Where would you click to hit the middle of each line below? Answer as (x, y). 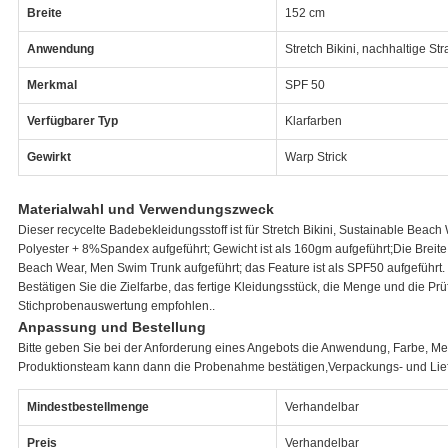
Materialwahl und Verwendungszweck (145, 208)
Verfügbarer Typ (72, 120)
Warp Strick (315, 156)
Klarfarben (313, 120)
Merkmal (51, 84)
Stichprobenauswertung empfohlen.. (116, 305)
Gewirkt (48, 156)
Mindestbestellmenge (87, 406)
